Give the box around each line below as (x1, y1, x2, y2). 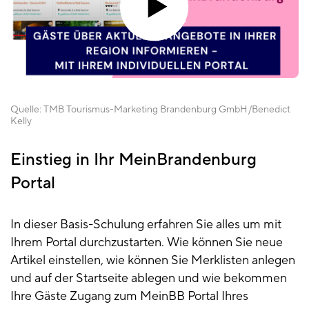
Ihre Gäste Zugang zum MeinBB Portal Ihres (10, 288, 248, 304)
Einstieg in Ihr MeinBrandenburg (10, 148, 257, 170)
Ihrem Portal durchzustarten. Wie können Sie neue (10, 234, 283, 250)
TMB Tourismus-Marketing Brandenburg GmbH (43, 103, 248, 116)
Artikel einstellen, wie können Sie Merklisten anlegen (10, 252, 295, 268)
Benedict (252, 103, 290, 116)
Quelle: (10, 103, 43, 116)
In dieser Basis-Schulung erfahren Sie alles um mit (10, 216, 281, 232)
